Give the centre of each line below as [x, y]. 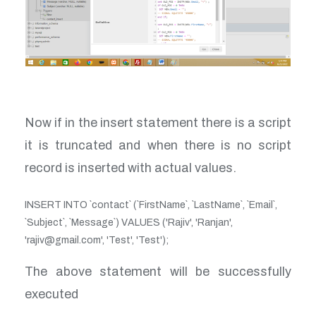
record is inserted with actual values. [130, 168]
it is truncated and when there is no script [158, 146]
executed [51, 294]
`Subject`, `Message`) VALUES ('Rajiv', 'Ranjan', [129, 223]
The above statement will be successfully [158, 272]
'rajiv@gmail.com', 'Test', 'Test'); [97, 241]
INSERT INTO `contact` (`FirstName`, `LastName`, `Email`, [151, 205]
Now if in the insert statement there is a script [158, 123]
